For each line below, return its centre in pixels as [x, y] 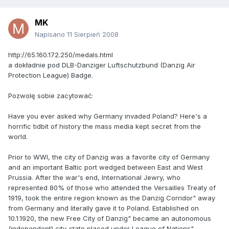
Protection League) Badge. [51, 75]
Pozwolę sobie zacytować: [51, 96]
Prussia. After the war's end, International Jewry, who [94, 178]
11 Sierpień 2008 [93, 35]
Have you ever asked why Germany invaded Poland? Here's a [108, 116]
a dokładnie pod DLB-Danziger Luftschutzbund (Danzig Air [102, 65]
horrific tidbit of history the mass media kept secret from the [105, 127]
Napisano [51, 35]
